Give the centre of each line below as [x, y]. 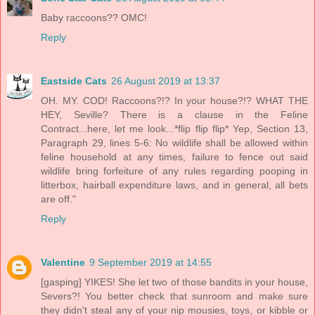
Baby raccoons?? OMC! [94, 17]
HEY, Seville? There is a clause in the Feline [174, 114]
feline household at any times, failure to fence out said [174, 156]
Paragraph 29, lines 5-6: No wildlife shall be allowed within [174, 142]
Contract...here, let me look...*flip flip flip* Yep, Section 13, [174, 128]
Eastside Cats [74, 81]
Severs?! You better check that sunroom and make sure [174, 296]
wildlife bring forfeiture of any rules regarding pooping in [174, 171]
